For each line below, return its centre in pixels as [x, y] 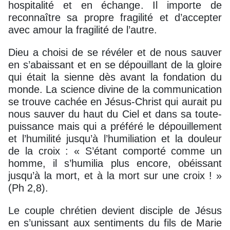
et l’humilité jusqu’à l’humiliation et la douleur [115, 138]
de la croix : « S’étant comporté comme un [115, 151]
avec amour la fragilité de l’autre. [83, 30]
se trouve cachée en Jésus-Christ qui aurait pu [115, 101]
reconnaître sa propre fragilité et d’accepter [115, 17]
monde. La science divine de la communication [115, 89]
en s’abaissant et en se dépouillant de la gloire [115, 64]
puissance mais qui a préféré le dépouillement [115, 126]
